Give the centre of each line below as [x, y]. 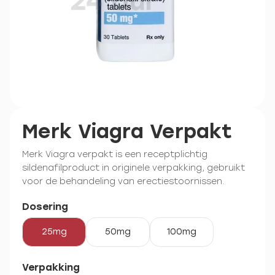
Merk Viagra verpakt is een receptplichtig [115, 154]
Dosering [45, 207]
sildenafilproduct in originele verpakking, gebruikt [134, 168]
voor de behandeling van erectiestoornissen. [123, 181]
